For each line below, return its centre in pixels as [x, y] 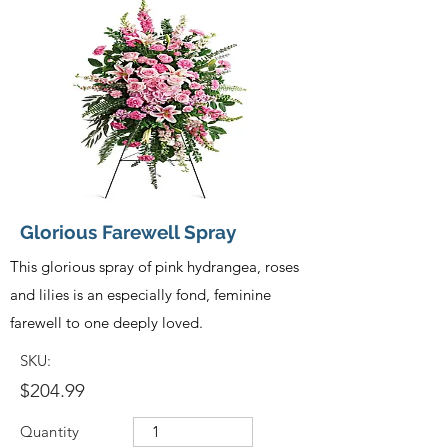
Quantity [50, 431]
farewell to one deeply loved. [106, 322]
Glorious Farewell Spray [128, 231]
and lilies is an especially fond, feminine [140, 294]
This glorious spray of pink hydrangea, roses [154, 266]
